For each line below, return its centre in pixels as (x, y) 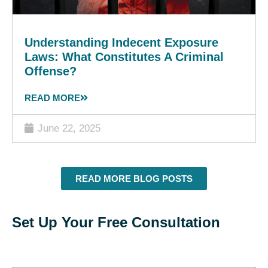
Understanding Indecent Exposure (121, 42)
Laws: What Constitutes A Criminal (124, 57)
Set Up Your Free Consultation (116, 222)
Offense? (51, 71)
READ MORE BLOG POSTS (134, 178)
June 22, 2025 (68, 128)
